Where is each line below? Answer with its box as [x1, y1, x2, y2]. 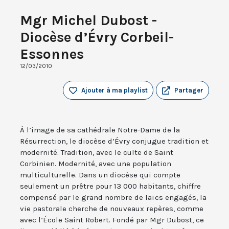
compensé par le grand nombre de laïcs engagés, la [20, 193, 207, 202]
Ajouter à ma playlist [81, 86, 148, 95]
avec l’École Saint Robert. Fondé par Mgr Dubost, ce [20, 215, 204, 225]
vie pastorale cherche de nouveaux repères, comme [20, 204, 203, 214]
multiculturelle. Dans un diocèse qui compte [20, 170, 180, 180]
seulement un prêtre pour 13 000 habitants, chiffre [20, 181, 201, 191]
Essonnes [20, 45, 84, 63]
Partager [174, 86, 203, 95]
